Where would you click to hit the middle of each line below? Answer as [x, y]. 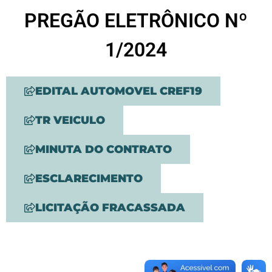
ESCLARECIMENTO [89, 178]
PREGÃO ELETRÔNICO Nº [136, 21]
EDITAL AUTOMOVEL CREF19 [119, 91]
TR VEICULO [70, 120]
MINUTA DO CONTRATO [104, 149]
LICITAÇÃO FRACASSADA [110, 208]
